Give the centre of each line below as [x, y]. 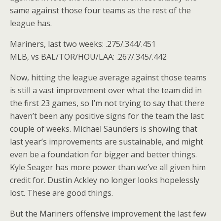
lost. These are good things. [61, 193]
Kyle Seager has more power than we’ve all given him [108, 167]
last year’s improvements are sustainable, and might [107, 142]
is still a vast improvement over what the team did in [106, 90]
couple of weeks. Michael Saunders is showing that [104, 129]
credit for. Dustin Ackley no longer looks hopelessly [105, 180]
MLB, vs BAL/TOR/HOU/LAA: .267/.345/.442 [88, 57]
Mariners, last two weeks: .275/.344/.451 [83, 44]
